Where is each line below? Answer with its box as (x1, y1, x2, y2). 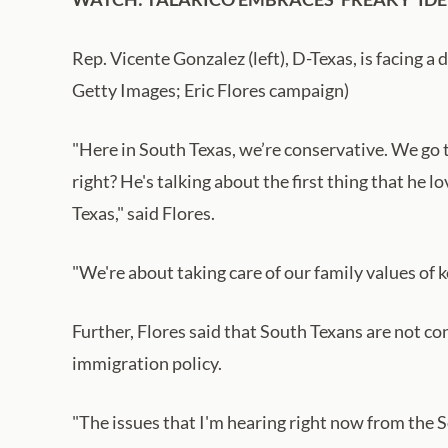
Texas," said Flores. (72, 201, 215, 224)
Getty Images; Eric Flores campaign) (72, 78, 349, 101)
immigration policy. (72, 351, 222, 374)
